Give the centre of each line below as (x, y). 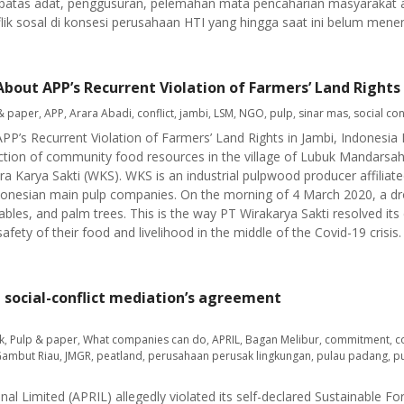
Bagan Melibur (282, 340)
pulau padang (352, 356)
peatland (119, 356)
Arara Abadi (101, 113)
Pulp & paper (44, 340)
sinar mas (323, 113)
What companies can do (145, 340)
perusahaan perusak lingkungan (230, 356)
